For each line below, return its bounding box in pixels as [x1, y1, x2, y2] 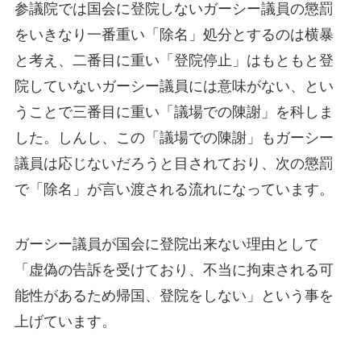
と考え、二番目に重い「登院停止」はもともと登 [14, 52, 334, 68]
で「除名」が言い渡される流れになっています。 [14, 180, 334, 197]
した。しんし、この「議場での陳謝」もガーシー [14, 129, 334, 146]
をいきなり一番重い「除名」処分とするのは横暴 [14, 26, 334, 43]
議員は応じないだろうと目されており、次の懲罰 [14, 155, 334, 172]
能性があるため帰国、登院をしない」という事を [14, 287, 334, 304]
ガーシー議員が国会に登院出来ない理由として [14, 235, 319, 252]
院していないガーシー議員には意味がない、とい [14, 77, 334, 94]
